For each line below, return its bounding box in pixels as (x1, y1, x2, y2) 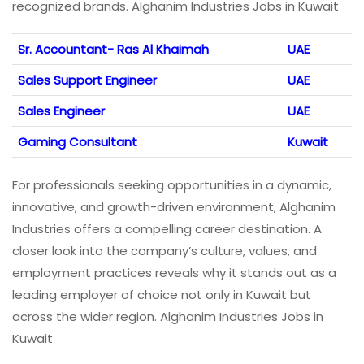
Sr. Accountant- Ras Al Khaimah (18, 41, 209, 58)
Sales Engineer (18, 102, 105, 120)
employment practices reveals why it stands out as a (12, 264, 336, 282)
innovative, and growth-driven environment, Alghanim (12, 198, 336, 216)
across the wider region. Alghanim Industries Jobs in (12, 308, 323, 326)
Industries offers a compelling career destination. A (12, 220, 322, 238)
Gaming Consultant (18, 133, 137, 151)
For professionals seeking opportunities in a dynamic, (12, 176, 331, 194)
